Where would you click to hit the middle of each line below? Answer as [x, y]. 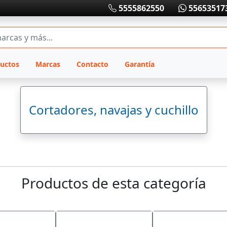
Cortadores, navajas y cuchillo [113, 110]
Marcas [48, 64]
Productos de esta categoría [113, 183]
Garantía [139, 64]
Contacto [92, 64]
